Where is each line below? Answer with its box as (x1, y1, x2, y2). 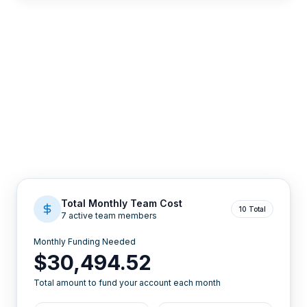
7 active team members (61, 210, 157, 221)
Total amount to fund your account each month (34, 278, 221, 288)
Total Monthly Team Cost (61, 197, 182, 210)
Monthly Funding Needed (34, 236, 136, 247)
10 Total (238, 205, 266, 214)
